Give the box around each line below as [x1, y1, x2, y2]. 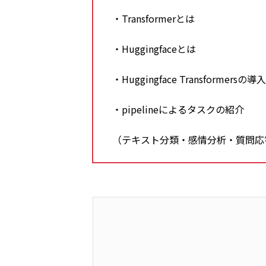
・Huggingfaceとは [112, 42, 197, 56]
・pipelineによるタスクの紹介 [112, 102, 245, 117]
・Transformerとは [112, 11, 195, 26]
